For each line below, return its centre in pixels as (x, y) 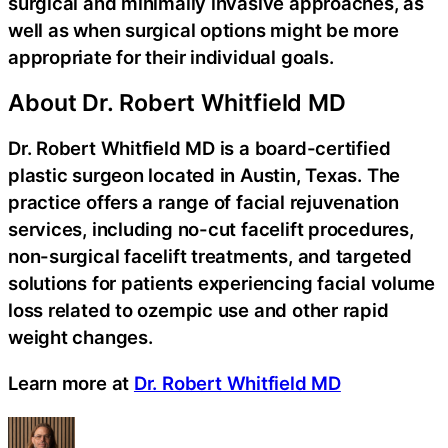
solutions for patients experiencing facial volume (222, 283)
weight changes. (80, 337)
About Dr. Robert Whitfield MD (177, 102)
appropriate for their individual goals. (171, 56)
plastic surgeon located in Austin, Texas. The (204, 175)
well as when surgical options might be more (203, 29)
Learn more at (71, 382)
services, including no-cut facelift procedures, (211, 229)
